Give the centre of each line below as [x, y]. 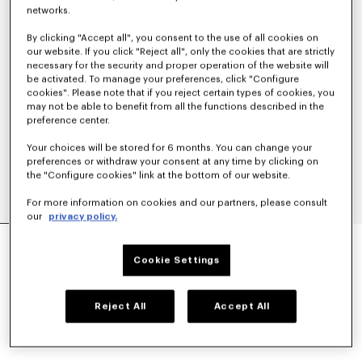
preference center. [69, 120]
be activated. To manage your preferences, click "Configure [163, 79]
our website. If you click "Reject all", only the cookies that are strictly [181, 52]
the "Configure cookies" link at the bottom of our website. [159, 175]
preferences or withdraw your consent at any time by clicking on [173, 162]
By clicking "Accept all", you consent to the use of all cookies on [173, 38]
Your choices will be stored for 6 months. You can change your [170, 148]
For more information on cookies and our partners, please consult [177, 203]
